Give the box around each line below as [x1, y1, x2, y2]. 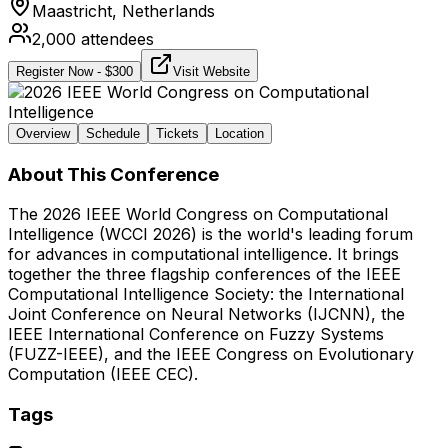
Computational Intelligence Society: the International [8, 284, 404, 305]
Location [215, 125, 264, 141]
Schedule [86, 125, 140, 141]
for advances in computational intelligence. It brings [8, 244, 399, 265]
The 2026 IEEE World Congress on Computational [8, 204, 388, 225]
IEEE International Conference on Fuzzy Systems [8, 324, 384, 345]
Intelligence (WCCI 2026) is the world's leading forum [8, 224, 413, 245]
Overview [16, 125, 70, 141]
